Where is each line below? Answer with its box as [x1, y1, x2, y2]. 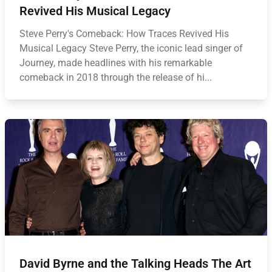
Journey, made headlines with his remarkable [19, 57, 212, 69]
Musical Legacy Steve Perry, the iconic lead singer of [19, 42, 243, 54]
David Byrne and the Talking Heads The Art [19, 256, 251, 271]
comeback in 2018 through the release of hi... [19, 72, 212, 83]
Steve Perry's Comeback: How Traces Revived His [19, 28, 229, 39]
